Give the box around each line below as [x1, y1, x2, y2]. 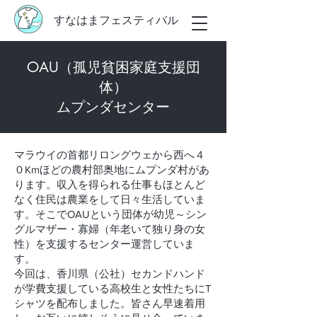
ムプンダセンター [57, 98, 170, 116]
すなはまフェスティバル [54, 13, 178, 28]
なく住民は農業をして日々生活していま [14, 193, 205, 205]
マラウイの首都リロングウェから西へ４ [14, 149, 205, 161]
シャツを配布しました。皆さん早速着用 [14, 297, 205, 309]
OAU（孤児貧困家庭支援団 [26, 58, 200, 76]
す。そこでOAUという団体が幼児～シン [14, 208, 207, 220]
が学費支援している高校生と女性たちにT [14, 282, 212, 294]
